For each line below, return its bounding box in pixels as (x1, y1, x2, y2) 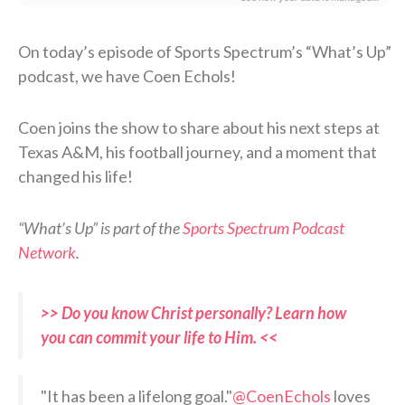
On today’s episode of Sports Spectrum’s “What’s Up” (18, 41, 391, 61)
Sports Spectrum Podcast (183, 217, 344, 238)
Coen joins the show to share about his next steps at (18, 117, 380, 137)
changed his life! (18, 165, 133, 186)
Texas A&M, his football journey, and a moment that (18, 141, 377, 162)
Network (18, 241, 76, 262)
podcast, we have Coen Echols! (18, 65, 236, 86)
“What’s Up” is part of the (18, 217, 183, 238)
